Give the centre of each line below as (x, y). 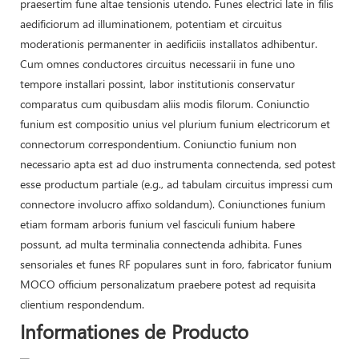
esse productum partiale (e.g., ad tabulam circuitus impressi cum (176, 184)
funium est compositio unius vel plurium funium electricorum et (175, 123)
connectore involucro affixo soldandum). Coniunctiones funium (173, 204)
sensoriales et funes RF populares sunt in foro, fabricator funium (176, 264)
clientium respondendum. (82, 304)
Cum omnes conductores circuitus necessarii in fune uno (157, 63)
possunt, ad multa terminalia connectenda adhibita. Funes (161, 244)
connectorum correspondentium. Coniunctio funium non (158, 143)
